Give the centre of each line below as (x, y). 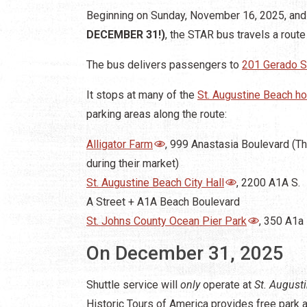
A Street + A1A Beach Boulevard (163, 201)
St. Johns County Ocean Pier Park (167, 221)
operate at (229, 284)
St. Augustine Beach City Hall (155, 182)
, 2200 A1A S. (268, 182)
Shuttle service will (133, 284)
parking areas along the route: (157, 114)
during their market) (133, 163)
